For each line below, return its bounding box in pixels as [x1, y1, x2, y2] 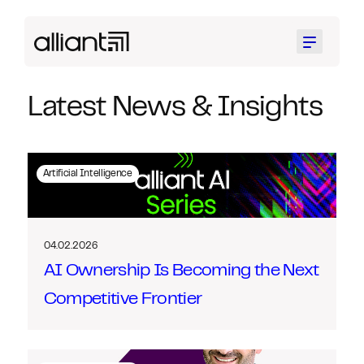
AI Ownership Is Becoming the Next [43, 263, 319, 279]
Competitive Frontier [43, 292, 202, 308]
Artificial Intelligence [42, 170, 132, 179]
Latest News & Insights [27, 96, 323, 121]
